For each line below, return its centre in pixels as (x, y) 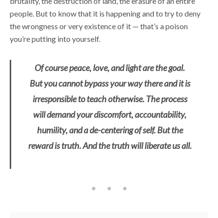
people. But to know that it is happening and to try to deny (105, 13)
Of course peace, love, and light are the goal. (110, 67)
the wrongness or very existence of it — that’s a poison (99, 26)
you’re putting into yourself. (56, 38)
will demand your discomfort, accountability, (110, 114)
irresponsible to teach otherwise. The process (110, 99)
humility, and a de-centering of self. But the (110, 130)
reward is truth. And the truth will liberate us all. (110, 145)
